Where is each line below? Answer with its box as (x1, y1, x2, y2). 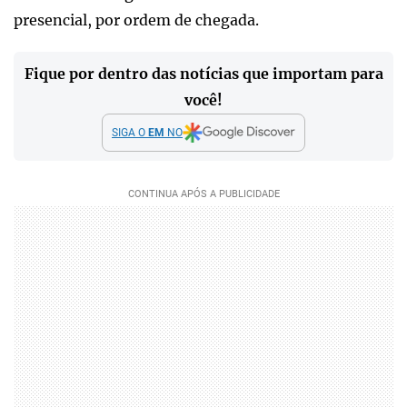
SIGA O (112, 125, 148, 139)
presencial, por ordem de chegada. (14, 10, 259, 29)
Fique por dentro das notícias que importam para (24, 64, 383, 83)
